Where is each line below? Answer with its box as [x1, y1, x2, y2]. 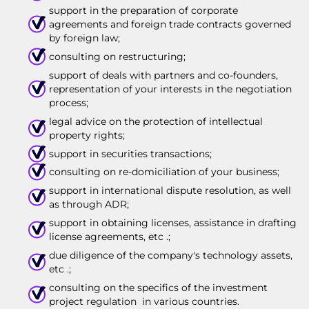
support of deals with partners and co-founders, [48, 70, 278, 81]
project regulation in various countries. [48, 295, 239, 307]
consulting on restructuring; [48, 51, 186, 63]
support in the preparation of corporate [48, 5, 238, 17]
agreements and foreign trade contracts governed [48, 19, 291, 30]
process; [48, 97, 88, 108]
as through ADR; [48, 199, 129, 210]
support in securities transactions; [48, 148, 212, 159]
